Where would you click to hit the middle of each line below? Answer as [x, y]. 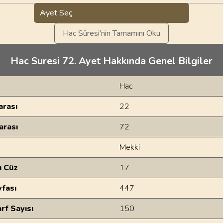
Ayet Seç [56, 13]
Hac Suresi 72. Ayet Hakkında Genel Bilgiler [111, 61]
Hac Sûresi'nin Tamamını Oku [111, 33]
